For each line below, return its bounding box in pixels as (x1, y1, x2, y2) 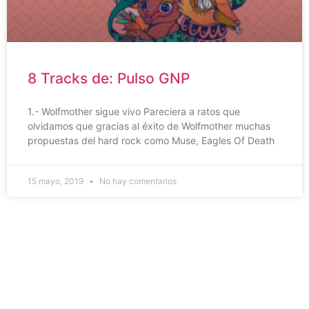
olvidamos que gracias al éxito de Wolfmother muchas (28, 120, 270, 132)
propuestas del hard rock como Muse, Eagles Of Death (28, 134, 275, 147)
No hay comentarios (97, 176, 177, 187)
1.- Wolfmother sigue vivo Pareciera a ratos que (28, 106, 240, 118)
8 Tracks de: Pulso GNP (28, 70, 190, 88)
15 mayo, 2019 (28, 176, 86, 187)
